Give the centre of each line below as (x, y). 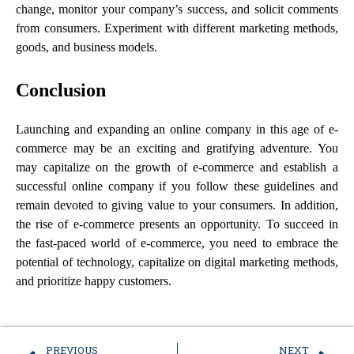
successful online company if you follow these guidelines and (177, 186)
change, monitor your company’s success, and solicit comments (177, 9)
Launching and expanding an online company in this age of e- (177, 129)
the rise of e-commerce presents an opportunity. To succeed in (177, 224)
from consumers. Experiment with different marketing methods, (177, 28)
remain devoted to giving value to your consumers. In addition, (177, 205)
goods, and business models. (87, 47)
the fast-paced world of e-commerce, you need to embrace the (177, 243)
